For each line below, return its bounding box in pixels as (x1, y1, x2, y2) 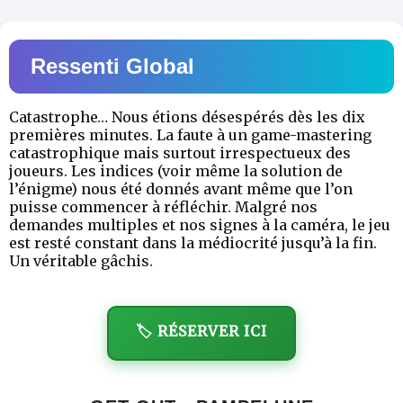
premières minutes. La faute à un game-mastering (9, 126, 372, 145)
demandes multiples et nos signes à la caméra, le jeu (9, 216, 390, 235)
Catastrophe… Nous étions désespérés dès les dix (9, 108, 365, 127)
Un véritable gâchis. (9, 252, 153, 271)
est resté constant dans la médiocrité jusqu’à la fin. (9, 234, 377, 253)
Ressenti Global (31, 54, 194, 79)
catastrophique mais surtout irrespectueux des (9, 144, 351, 163)
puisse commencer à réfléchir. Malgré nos (9, 198, 318, 217)
